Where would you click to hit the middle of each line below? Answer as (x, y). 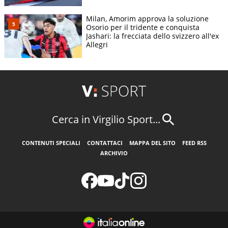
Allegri (97, 44)
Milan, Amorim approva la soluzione (147, 18)
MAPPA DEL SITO (152, 142)
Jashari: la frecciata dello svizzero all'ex (152, 36)
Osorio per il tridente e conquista (143, 27)
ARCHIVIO (114, 153)
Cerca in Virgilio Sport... (106, 120)
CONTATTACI (105, 142)
